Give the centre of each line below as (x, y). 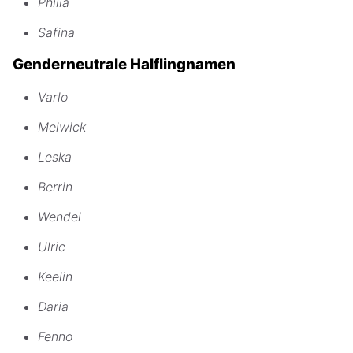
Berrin (55, 186)
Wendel (59, 216)
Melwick (62, 126)
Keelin (55, 276)
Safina (56, 33)
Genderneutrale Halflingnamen (124, 65)
